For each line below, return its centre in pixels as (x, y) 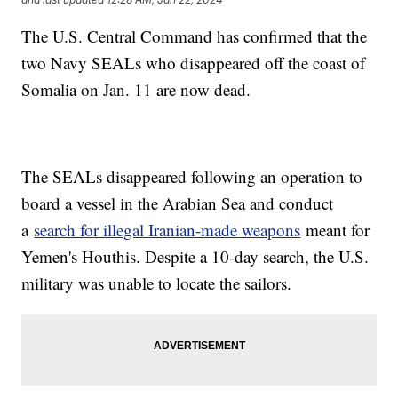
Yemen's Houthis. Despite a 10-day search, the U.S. (195, 257)
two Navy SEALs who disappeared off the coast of (194, 63)
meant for (335, 230)
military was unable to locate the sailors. (159, 283)
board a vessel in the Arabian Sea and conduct (178, 203)
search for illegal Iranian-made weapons (167, 230)
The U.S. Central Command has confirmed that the (195, 36)
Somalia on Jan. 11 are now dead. (136, 90)
